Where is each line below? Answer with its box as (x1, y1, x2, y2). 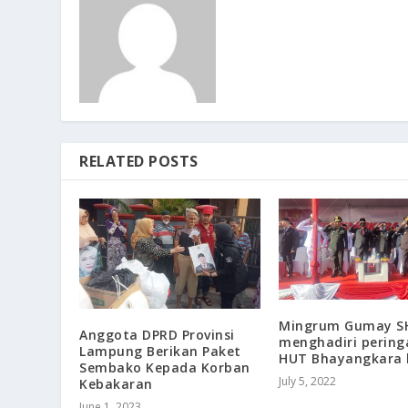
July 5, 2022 (279, 373, 336, 390)
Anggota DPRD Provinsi (79, 326, 235, 344)
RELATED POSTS (79, 150, 199, 171)
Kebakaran (79, 375, 153, 393)
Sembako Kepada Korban (79, 359, 250, 377)
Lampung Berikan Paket (79, 342, 241, 361)
